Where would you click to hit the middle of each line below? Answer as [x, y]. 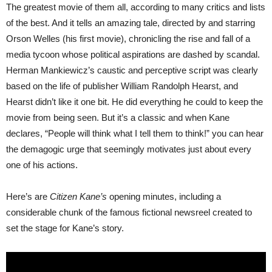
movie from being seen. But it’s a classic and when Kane [118, 117]
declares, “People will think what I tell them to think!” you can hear [135, 133]
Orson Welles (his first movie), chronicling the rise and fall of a [128, 38]
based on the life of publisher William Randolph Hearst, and [122, 86]
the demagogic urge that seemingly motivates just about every [129, 149]
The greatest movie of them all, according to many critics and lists [136, 7]
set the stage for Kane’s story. [65, 228]
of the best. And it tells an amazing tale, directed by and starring [131, 22]
